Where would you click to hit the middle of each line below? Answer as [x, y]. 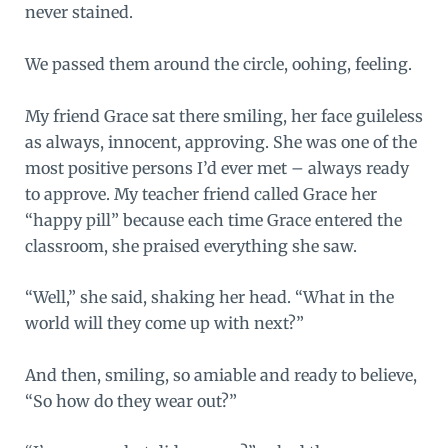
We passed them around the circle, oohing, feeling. [218, 64]
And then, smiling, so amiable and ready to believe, [220, 374]
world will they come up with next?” [164, 323]
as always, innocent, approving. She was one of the [220, 141]
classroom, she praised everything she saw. [190, 245]
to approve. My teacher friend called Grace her [200, 193]
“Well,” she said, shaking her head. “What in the [209, 297]
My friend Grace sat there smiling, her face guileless [223, 115]
